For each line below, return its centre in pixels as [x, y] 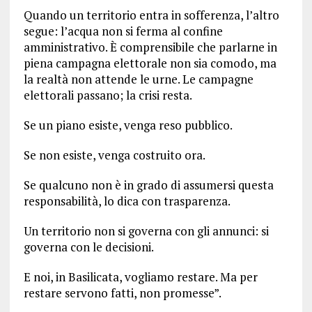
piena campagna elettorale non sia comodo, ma [150, 63]
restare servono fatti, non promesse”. [122, 293]
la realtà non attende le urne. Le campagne [138, 79]
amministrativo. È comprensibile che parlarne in [150, 47]
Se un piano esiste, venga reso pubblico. [128, 125]
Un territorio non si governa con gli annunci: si [146, 231]
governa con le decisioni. [88, 247]
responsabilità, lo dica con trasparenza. [127, 201]
